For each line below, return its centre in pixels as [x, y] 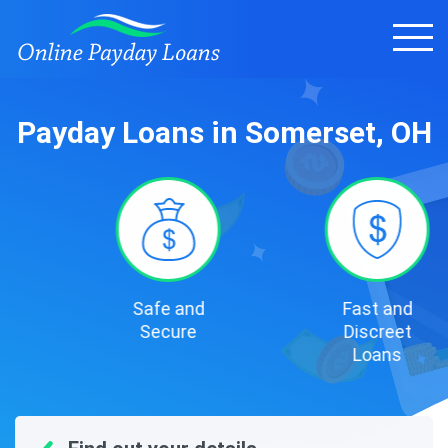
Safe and [119, 308]
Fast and [328, 308]
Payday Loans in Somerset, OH [224, 132]
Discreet [328, 331]
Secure [119, 331]
